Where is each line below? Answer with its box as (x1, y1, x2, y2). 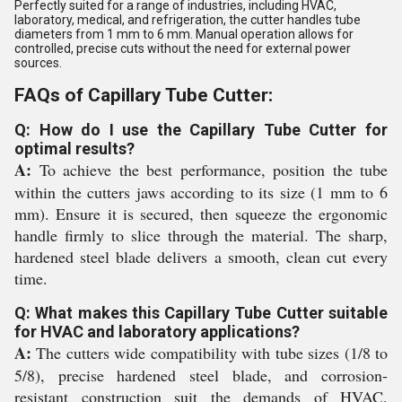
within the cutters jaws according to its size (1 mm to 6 (14, 181, 388, 203)
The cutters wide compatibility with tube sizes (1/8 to (31, 342, 388, 363)
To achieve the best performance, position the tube (31, 159, 388, 180)
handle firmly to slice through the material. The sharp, (14, 224, 388, 246)
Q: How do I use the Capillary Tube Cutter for (14, 120, 388, 139)
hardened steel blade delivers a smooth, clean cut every (14, 246, 388, 267)
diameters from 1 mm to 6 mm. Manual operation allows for (14, 27, 354, 41)
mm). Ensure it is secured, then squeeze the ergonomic (14, 203, 388, 224)
